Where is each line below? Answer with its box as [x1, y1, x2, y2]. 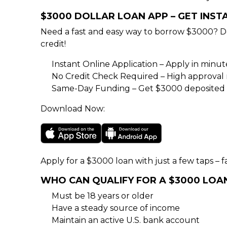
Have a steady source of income [52, 203, 180, 213]
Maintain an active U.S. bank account [52, 215, 200, 225]
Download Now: [41, 104, 105, 113]
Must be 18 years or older [52, 191, 154, 201]
